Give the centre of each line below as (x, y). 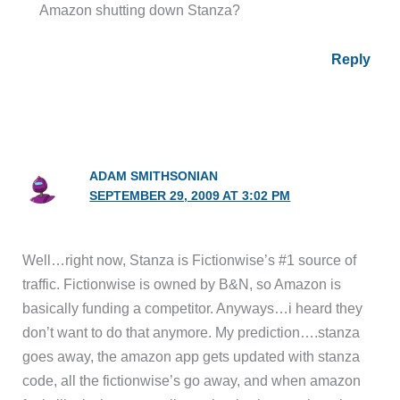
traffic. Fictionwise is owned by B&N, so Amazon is (182, 283)
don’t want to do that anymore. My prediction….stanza (192, 332)
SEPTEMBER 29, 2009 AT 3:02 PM (190, 196)
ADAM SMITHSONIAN (154, 176)
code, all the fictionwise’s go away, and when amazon (192, 380)
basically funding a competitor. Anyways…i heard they (193, 308)
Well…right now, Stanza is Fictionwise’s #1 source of (190, 259)
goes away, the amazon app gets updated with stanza (192, 356)
